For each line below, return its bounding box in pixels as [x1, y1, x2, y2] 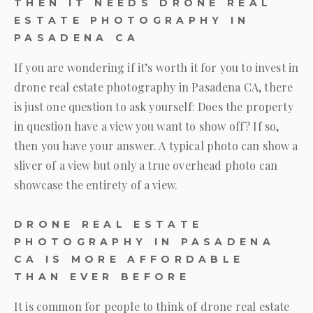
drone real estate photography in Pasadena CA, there [14, 80, 293, 94]
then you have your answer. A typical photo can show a [14, 138, 298, 153]
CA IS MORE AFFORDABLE [14, 253, 245, 265]
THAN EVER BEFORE [14, 270, 190, 283]
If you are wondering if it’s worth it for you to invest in [14, 60, 299, 75]
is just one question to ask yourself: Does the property [14, 99, 293, 114]
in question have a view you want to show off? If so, [14, 119, 279, 133]
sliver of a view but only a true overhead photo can [14, 158, 278, 173]
